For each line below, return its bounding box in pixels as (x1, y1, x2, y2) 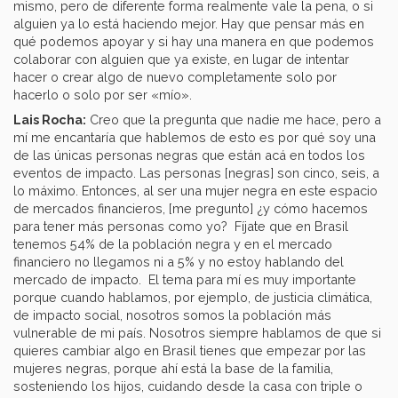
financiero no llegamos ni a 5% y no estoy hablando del (13, 254, 344, 270)
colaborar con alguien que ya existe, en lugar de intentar (13, 52, 349, 68)
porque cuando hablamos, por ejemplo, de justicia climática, (13, 290, 372, 306)
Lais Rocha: (13, 112, 86, 128)
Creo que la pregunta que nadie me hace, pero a (86, 112, 381, 128)
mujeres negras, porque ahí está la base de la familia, (13, 361, 333, 377)
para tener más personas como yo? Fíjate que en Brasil (13, 219, 348, 235)
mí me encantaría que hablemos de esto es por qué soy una (13, 130, 376, 146)
